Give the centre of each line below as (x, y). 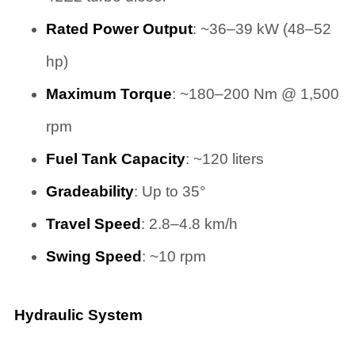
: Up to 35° (170, 192)
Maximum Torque (109, 94)
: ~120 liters (224, 159)
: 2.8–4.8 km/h (189, 224)
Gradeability (90, 192)
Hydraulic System (78, 315)
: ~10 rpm (174, 257)
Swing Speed (94, 257)
